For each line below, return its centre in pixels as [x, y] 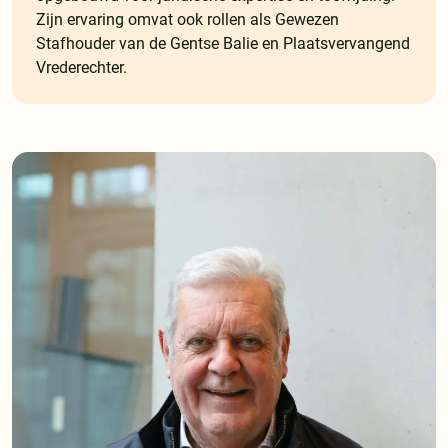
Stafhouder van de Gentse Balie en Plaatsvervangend [223, 44]
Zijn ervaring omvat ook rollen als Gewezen [187, 20]
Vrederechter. [81, 68]
